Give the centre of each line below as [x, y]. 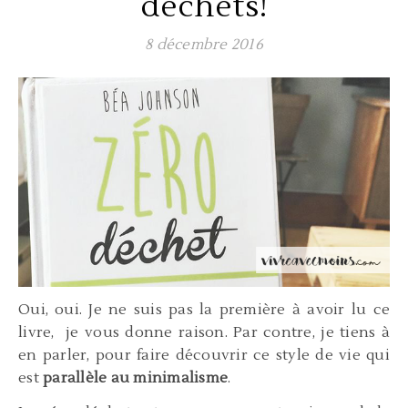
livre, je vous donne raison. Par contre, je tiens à [204, 333]
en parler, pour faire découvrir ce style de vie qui [204, 356]
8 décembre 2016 [204, 45]
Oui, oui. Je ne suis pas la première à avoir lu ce [204, 310]
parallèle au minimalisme [135, 378]
